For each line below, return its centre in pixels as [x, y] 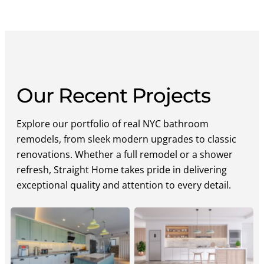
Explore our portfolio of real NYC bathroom [113, 123]
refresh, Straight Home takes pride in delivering [122, 169]
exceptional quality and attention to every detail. [124, 185]
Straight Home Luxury [194, 235]
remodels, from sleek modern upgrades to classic [126, 139]
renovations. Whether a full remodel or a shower [125, 154]
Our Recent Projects [113, 95]
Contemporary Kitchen [70, 254]
